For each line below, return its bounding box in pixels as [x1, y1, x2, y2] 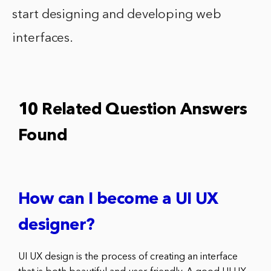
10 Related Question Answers [18, 102, 247, 119]
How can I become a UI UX [18, 192, 218, 209]
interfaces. [12, 32, 74, 45]
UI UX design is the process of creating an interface [18, 252, 238, 263]
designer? [18, 218, 95, 235]
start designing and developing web [12, 8, 221, 22]
